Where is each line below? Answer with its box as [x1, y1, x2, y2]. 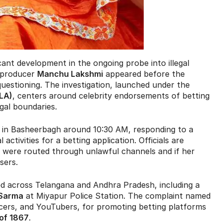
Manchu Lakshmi [37, 69, 103, 79]
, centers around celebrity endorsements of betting [12, 91, 210, 101]
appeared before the [103, 69, 185, 79]
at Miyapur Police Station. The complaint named [23, 191, 211, 201]
